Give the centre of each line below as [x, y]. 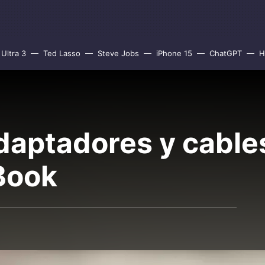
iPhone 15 [174, 53]
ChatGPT [226, 53]
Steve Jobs [118, 53]
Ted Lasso [62, 53]
